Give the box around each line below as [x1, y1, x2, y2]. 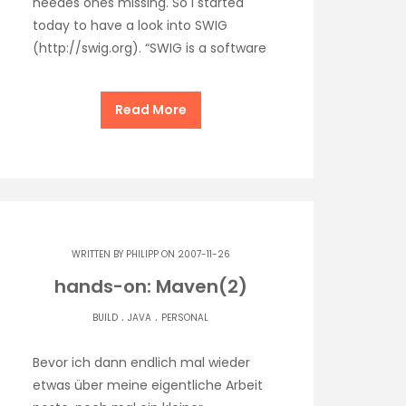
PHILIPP [125, 246, 159, 261]
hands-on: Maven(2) [53, 273, 247, 299]
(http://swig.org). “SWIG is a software [33, 38, 266, 57]
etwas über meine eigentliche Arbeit [33, 375, 263, 394]
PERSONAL [161, 310, 208, 324]
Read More [114, 100, 187, 119]
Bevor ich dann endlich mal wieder [33, 353, 250, 372]
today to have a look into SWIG [33, 15, 227, 34]
